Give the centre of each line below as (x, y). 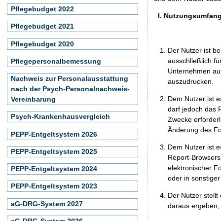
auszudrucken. (191, 81)
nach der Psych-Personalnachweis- (70, 89)
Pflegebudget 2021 (42, 26)
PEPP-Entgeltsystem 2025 (54, 151)
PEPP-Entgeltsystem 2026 (54, 134)
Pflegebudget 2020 (42, 44)
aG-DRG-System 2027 (47, 203)
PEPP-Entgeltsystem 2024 (54, 169)
